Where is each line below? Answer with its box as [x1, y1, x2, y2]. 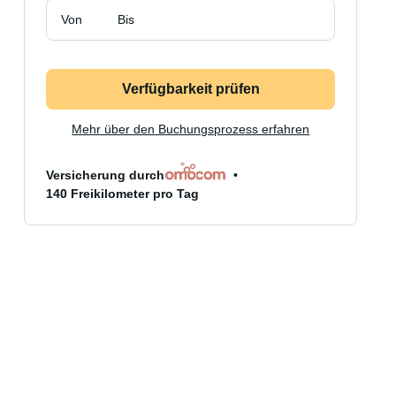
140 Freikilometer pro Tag [46, 187, 200, 201]
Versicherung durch [46, 168, 165, 182]
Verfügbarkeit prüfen [121, 81, 260, 96]
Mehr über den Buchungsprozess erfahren [72, 122, 310, 136]
